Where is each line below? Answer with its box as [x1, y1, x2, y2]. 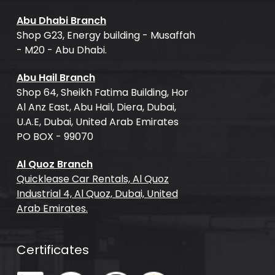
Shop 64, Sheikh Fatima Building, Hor [16, 85, 188, 100]
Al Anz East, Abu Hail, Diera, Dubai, [16, 100, 176, 115]
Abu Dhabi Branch [16, 14, 106, 28]
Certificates [16, 241, 89, 259]
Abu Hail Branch [16, 71, 95, 85]
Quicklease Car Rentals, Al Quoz [16, 172, 169, 187]
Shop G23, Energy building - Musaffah [16, 28, 195, 43]
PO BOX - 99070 [16, 130, 93, 144]
